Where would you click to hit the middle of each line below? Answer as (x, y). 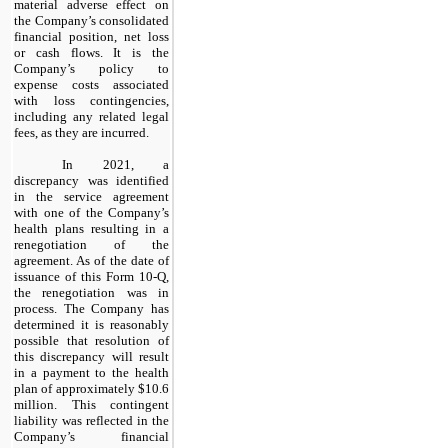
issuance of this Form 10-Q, (91, 276)
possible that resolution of (91, 340)
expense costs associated (91, 84)
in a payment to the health (91, 372)
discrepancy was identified (91, 180)
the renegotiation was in (91, 292)
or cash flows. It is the (91, 52)
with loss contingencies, (91, 100)
